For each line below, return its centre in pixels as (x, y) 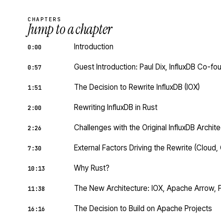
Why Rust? (92, 168)
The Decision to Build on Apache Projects (143, 208)
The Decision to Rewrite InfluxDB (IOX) (137, 87)
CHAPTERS (45, 19)
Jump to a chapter (70, 29)
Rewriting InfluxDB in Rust (116, 107)
